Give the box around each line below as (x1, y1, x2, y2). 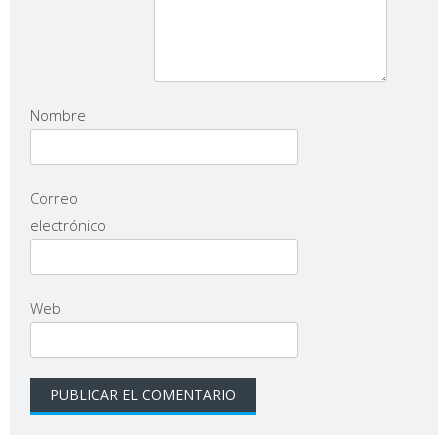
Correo (30, 188, 78, 209)
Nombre (30, 105, 86, 126)
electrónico (30, 215, 106, 236)
